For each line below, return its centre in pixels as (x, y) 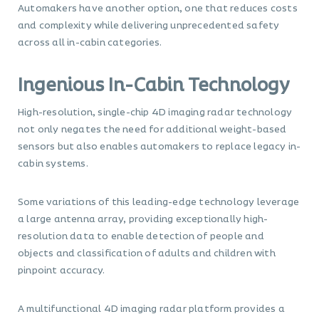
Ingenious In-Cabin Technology (153, 86)
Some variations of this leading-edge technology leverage (159, 203)
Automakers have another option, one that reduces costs (158, 9)
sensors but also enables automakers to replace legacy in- (159, 147)
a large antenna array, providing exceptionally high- (143, 220)
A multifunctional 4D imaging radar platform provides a (151, 309)
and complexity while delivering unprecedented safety (149, 26)
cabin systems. (53, 164)
